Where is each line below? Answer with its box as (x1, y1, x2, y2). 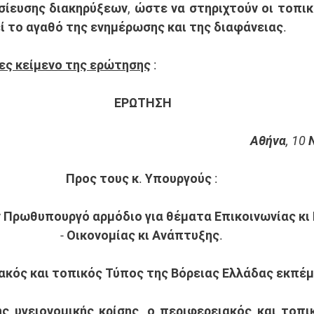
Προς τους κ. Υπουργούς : (66, 171, 217, 186)
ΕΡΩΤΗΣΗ (114, 95, 172, 110)
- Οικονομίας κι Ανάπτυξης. (60, 228, 223, 243)
